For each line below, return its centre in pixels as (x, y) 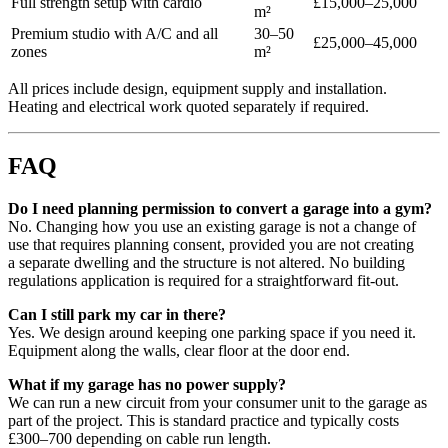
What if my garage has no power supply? (147, 385)
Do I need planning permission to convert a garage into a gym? (220, 209)
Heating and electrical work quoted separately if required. (188, 106)
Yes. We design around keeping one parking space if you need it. (212, 333)
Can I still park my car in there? (117, 315)
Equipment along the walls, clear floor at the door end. (179, 351)
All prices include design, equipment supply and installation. (197, 88)
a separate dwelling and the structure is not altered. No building (206, 263)
